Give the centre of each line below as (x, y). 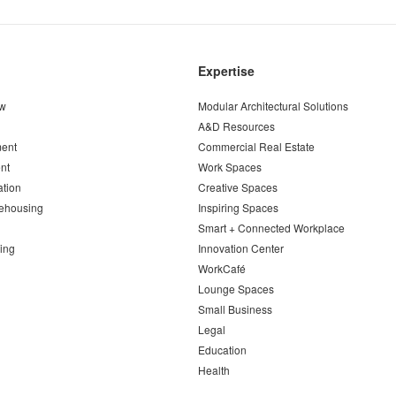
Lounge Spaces (236, 288)
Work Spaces (230, 166)
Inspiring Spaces (238, 207)
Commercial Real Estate (256, 146)
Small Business (235, 308)
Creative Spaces (238, 187)
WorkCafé (222, 268)
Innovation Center (241, 247)
